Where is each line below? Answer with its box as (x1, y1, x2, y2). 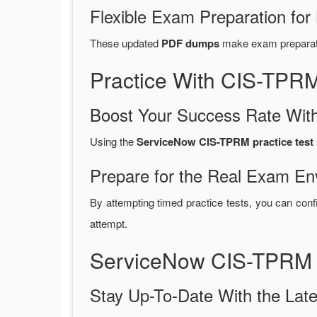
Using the (90, 134, 137, 149)
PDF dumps (161, 35, 219, 52)
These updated (90, 35, 161, 51)
